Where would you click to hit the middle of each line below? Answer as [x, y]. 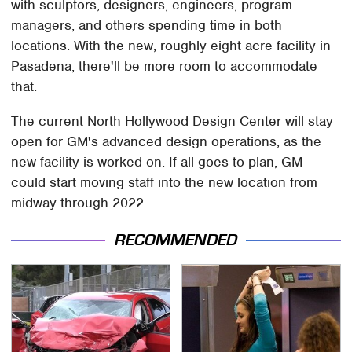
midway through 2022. [79, 203]
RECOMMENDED [176, 240]
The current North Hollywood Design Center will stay [172, 121]
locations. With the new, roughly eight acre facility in [171, 46]
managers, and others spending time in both [147, 26]
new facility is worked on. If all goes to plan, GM [157, 162]
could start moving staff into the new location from [165, 183]
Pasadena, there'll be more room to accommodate [165, 66]
